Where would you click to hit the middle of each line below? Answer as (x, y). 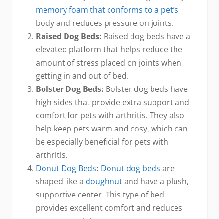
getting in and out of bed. (82, 76)
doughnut (104, 182)
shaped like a (61, 182)
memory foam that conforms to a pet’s (107, 10)
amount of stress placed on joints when (109, 63)
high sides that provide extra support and (112, 102)
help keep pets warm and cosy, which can (112, 129)
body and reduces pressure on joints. (105, 23)
